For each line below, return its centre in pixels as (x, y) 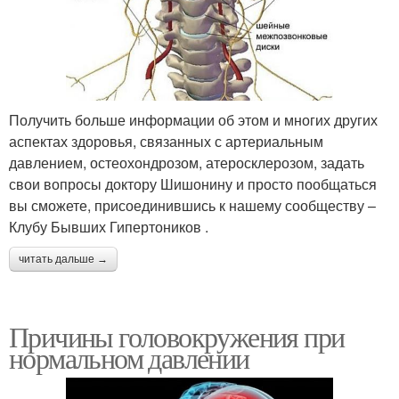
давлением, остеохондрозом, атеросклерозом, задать (187, 162)
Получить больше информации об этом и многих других (193, 119)
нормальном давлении (129, 357)
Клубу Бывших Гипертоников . (109, 226)
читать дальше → (63, 259)
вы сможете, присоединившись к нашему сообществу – (192, 205)
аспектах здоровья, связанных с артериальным (166, 141)
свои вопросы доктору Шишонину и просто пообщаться (193, 183)
